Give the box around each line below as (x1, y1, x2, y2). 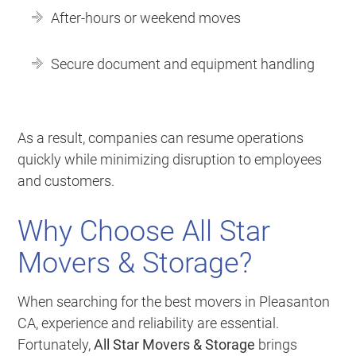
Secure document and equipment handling (51, 55, 315, 72)
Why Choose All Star (17, 214, 271, 248)
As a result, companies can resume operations (17, 129, 304, 146)
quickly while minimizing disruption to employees (17, 150, 323, 168)
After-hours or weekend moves (51, 9, 242, 26)
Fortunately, (17, 335, 95, 353)
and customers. (17, 172, 115, 189)
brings (255, 335, 298, 353)
